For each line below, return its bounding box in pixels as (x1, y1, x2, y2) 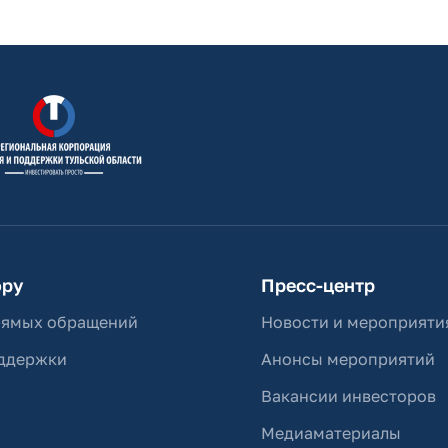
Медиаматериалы (261, 423, 402, 443)
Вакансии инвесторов (261, 386, 437, 406)
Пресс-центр (261, 274, 376, 296)
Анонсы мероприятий (261, 349, 436, 369)
